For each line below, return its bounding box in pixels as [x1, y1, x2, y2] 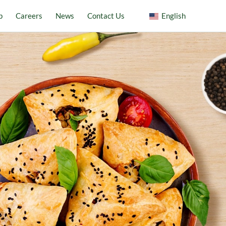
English [161, 11, 186, 21]
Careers [15, 11, 42, 21]
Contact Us [87, 11, 125, 21]
